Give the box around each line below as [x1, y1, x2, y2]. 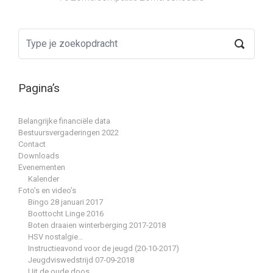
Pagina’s [18, 81, 60, 96]
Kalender [28, 174, 59, 183]
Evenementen [18, 162, 65, 172]
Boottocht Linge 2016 [28, 208, 104, 218]
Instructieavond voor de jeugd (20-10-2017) [28, 243, 179, 253]
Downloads [18, 151, 59, 160]
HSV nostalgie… [28, 232, 83, 241]
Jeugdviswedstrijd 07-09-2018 [28, 255, 134, 264]
